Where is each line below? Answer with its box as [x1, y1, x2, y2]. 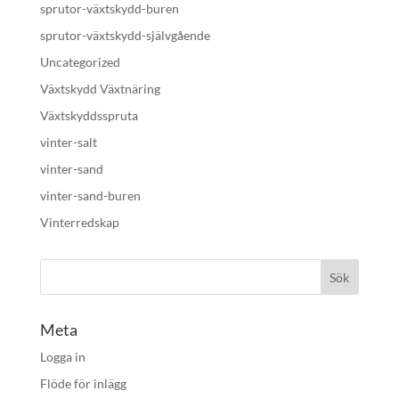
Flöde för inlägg [39, 376, 126, 391]
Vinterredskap [39, 215, 119, 230]
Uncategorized [39, 54, 120, 69]
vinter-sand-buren [39, 188, 141, 203]
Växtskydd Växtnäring [39, 81, 160, 96]
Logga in [39, 349, 85, 364]
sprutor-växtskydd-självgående [39, 28, 210, 43]
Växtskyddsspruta [39, 108, 138, 123]
